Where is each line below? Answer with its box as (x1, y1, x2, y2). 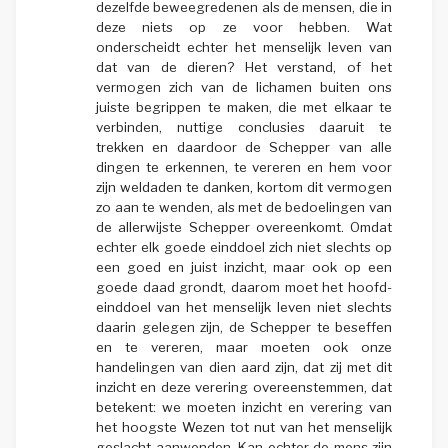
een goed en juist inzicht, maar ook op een (96, 258, 392, 275)
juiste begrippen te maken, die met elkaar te (96, 98, 392, 115)
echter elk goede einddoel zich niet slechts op (96, 238, 392, 255)
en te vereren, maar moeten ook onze (96, 338, 392, 355)
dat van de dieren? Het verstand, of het (96, 58, 392, 75)
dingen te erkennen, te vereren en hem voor (96, 158, 392, 175)
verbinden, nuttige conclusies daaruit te (96, 118, 392, 135)
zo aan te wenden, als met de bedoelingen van (96, 198, 392, 215)
